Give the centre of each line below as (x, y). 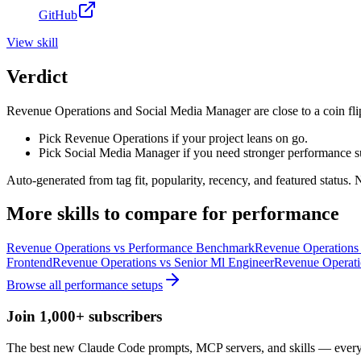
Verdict (37, 76)
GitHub (58, 15)
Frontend (29, 263)
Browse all (35, 285)
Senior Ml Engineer (224, 263)
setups (145, 285)
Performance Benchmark (191, 248)
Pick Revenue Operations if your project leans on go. (173, 138)
